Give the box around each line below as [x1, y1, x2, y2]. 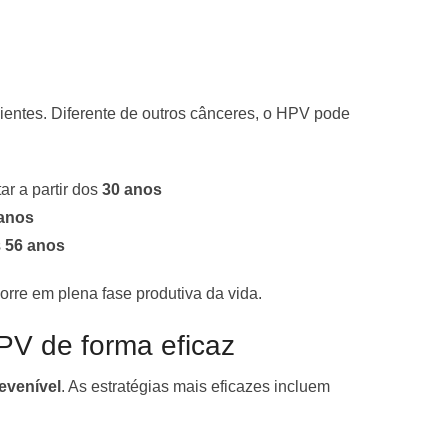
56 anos [5, 236, 65, 254]
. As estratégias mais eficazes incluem [61, 377, 330, 395]
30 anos [102, 180, 162, 198]
